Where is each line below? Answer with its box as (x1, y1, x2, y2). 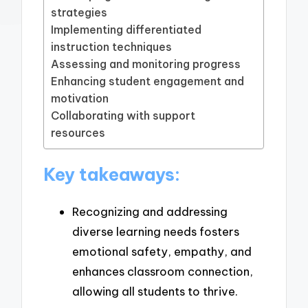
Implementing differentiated (51, 22, 202, 36)
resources (51, 125, 106, 140)
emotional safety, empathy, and (72, 244, 252, 259)
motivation (51, 91, 109, 105)
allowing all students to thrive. (72, 284, 238, 299)
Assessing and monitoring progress (51, 56, 241, 71)
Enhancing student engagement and (51, 74, 245, 88)
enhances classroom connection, (72, 264, 253, 279)
